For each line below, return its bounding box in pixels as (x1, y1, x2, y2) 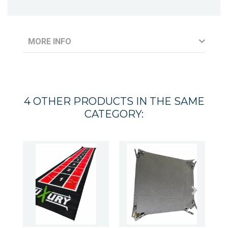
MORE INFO (28, 36, 71, 46)
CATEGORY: (84, 107, 144, 120)
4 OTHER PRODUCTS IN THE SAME (23, 95, 205, 107)
